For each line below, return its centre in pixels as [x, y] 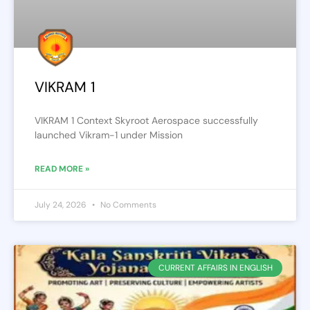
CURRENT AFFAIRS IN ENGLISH [215, 267]
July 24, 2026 [62, 204]
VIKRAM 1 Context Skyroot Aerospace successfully [146, 120]
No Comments [127, 204]
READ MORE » [62, 168]
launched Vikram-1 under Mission [109, 135]
